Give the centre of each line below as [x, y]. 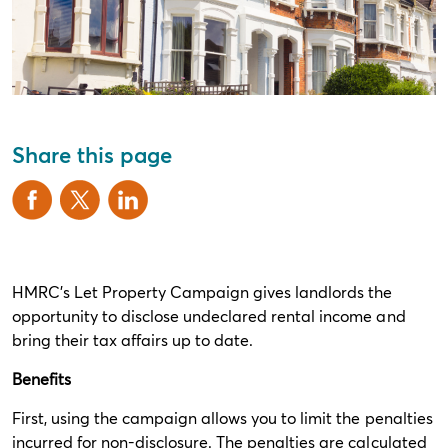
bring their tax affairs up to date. [135, 339]
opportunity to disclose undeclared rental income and [209, 315]
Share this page [92, 154]
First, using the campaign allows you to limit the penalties [222, 417]
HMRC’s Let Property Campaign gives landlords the [202, 291]
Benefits [44, 378]
